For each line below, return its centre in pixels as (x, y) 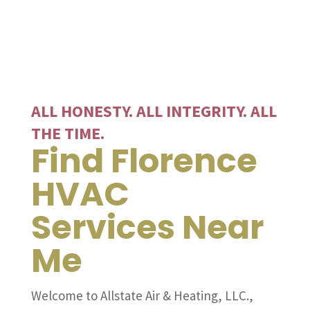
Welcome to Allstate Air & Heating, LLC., (142, 296)
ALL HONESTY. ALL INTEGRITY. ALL (154, 111)
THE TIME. (67, 134)
